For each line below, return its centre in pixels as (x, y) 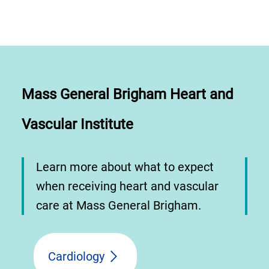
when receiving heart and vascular (127, 186)
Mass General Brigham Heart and (128, 94)
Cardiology (76, 256)
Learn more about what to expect (125, 167)
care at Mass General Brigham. (119, 205)
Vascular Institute (77, 124)
